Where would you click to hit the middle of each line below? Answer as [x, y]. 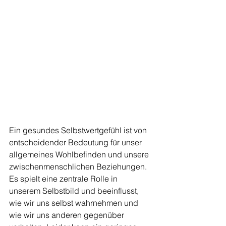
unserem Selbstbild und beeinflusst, [75, 191]
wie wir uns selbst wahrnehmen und [75, 203]
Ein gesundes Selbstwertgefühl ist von [79, 130]
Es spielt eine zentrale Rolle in [64, 179]
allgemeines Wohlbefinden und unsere [80, 154]
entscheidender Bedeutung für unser [76, 142]
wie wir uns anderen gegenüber [68, 215]
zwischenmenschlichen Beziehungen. [79, 166]
